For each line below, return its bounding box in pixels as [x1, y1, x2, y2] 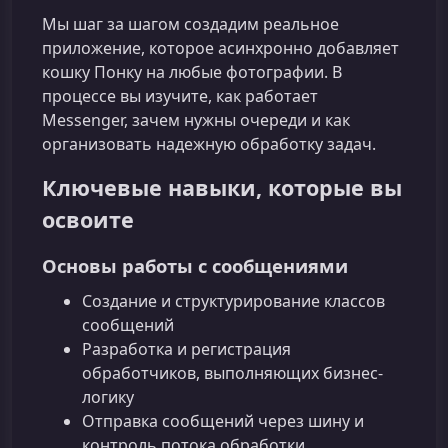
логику [82, 385, 134, 408]
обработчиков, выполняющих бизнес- [82, 361, 383, 384]
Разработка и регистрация [82, 337, 291, 360]
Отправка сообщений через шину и [82, 409, 364, 432]
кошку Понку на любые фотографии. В [42, 61, 342, 84]
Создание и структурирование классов [82, 289, 385, 312]
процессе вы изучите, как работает [42, 85, 318, 108]
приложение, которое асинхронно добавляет [42, 37, 399, 60]
